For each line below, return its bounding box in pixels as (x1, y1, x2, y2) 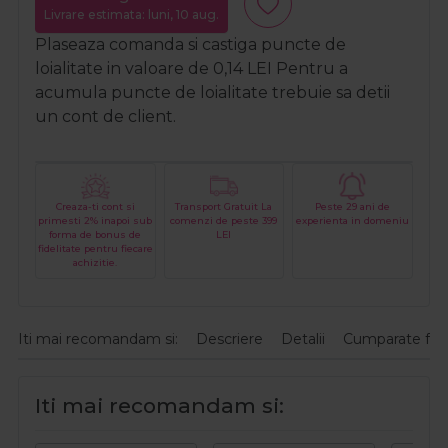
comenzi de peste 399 (170, 215, 278, 227)
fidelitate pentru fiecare (37, 243, 153, 255)
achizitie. (73, 257, 118, 269)
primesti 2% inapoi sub (38, 215, 153, 227)
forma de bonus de (49, 229, 142, 241)
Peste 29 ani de (315, 201, 391, 213)
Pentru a (272, 58, 348, 78)
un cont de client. (35, 106, 176, 126)
